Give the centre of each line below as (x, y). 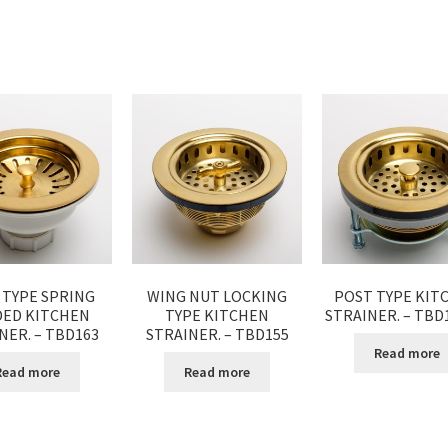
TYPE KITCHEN (217, 314)
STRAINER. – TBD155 (217, 333)
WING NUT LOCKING (217, 295)
